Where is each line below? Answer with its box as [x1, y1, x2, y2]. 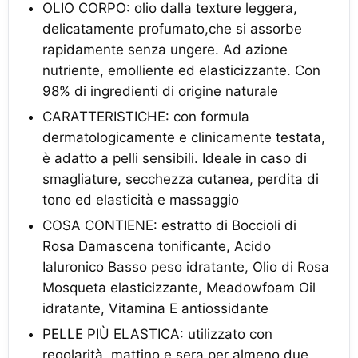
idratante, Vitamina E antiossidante [42, 300, 268, 316]
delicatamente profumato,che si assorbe [42, 21, 302, 37]
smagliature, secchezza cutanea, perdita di [42, 171, 319, 187]
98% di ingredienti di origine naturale [42, 83, 278, 99]
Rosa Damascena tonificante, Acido [42, 238, 271, 254]
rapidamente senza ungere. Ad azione [42, 42, 288, 58]
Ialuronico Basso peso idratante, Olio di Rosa [42, 259, 329, 275]
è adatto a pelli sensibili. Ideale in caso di [42, 150, 307, 166]
